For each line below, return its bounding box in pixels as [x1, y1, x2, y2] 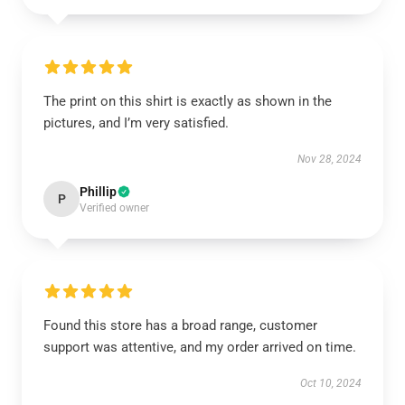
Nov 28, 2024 [297, 153, 362, 165]
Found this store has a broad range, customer [43, 317, 317, 334]
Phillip [80, 184, 117, 199]
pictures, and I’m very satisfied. [43, 115, 229, 131]
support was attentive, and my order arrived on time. [43, 339, 356, 355]
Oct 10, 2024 [300, 377, 362, 390]
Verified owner [80, 202, 149, 214]
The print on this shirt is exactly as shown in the [43, 93, 332, 109]
